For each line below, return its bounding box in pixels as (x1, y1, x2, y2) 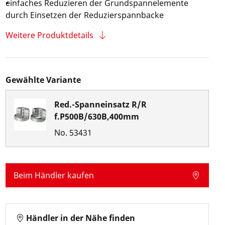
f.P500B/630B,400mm (54, 111, 139, 122)
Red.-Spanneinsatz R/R (54, 99, 147, 110)
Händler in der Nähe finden (26, 212, 135, 223)
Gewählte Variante (5, 74, 81, 85)
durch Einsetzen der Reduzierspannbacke (5, 10, 164, 21)
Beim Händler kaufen (13, 170, 94, 181)
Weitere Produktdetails (5, 30, 93, 41)
